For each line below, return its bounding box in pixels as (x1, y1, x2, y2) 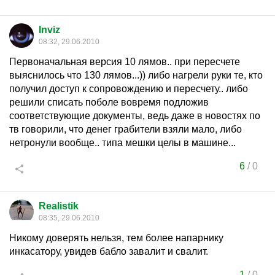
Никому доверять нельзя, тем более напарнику (9, 233, 223, 243)
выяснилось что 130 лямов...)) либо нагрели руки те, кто (9, 70, 263, 80)
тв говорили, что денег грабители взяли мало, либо (9, 124, 242, 134)
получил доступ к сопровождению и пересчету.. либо (9, 83, 248, 94)
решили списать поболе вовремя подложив (9, 97, 209, 107)
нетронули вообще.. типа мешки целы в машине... (9, 137, 236, 148)
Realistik (39, 201, 79, 211)
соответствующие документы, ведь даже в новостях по (9, 110, 260, 121)
